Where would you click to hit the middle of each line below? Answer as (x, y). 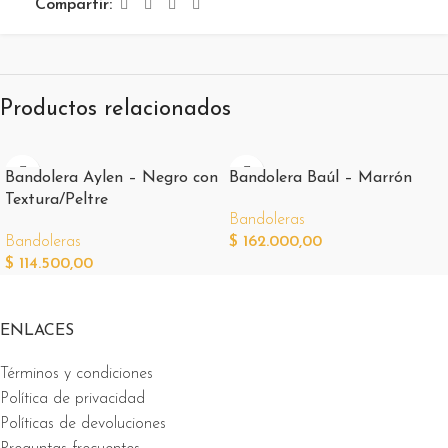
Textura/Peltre (56, 199)
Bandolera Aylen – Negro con (111, 177)
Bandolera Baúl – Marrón (320, 177)
